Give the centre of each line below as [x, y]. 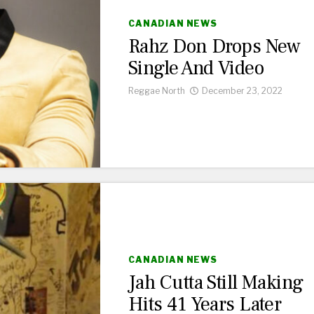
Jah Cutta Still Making [216, 282]
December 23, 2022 [242, 91]
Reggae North [157, 91]
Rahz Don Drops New [214, 47]
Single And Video [196, 68]
